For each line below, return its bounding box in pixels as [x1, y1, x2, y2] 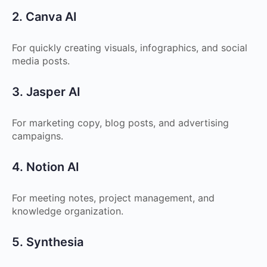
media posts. [12, 55, 70, 67]
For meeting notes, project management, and [12, 192, 215, 204]
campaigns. [12, 130, 63, 142]
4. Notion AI [12, 160, 79, 174]
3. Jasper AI [12, 85, 80, 99]
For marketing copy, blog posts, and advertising [12, 117, 229, 129]
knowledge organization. [12, 205, 123, 217]
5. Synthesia [12, 235, 83, 249]
